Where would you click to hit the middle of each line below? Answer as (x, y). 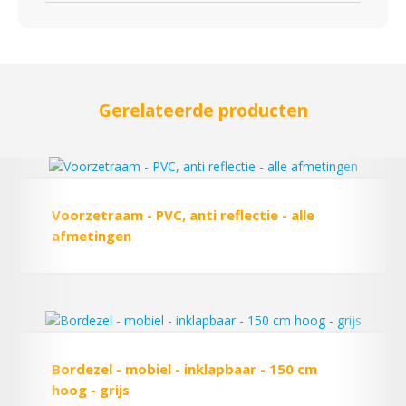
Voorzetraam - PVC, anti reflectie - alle (183, 215)
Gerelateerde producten (203, 111)
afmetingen (92, 236)
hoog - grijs (91, 390)
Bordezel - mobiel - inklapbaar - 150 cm (184, 369)
